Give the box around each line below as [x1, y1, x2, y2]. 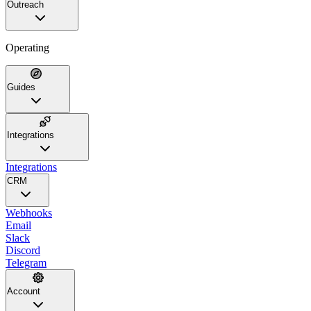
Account [7, 285, 40, 296]
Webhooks [6, 206, 52, 219]
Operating [6, 41, 49, 53]
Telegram [6, 256, 47, 269]
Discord [6, 244, 40, 256]
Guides [7, 81, 35, 92]
